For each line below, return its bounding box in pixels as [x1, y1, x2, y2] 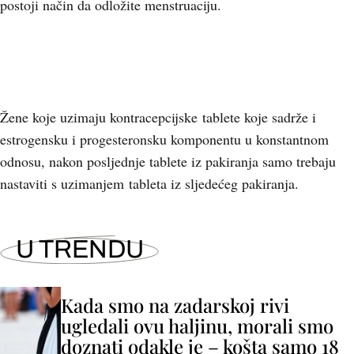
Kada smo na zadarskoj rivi [61, 292, 289, 318]
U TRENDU [16, 235, 144, 263]
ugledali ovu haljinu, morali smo [61, 313, 333, 338]
